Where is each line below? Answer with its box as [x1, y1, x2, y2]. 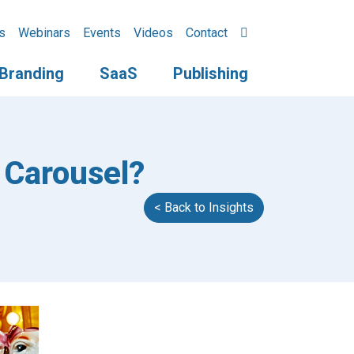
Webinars [18, 25, 70, 40]
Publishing [173, 64, 248, 83]
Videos [134, 25, 173, 40]
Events [83, 25, 121, 40]
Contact [186, 25, 228, 40]
